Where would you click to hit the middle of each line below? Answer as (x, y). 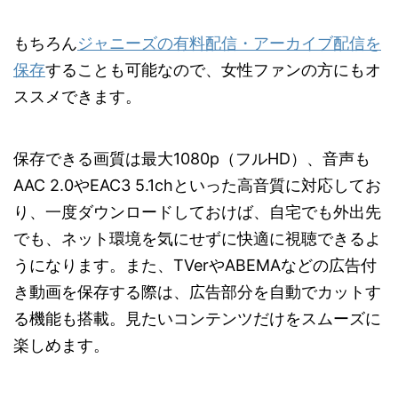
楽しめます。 (61, 346)
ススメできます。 (77, 97)
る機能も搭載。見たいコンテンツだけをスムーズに (197, 319)
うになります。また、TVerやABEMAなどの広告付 (195, 266)
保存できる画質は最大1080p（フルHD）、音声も (192, 159)
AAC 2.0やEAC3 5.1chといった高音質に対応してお (197, 186)
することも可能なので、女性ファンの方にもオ (213, 70)
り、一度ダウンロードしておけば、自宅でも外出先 (197, 212)
